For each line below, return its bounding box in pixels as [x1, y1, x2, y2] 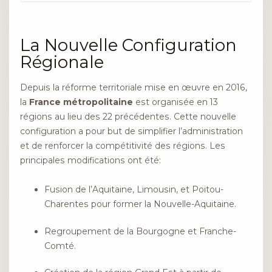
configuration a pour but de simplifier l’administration [20, 125, 243, 137]
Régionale [20, 52, 104, 72]
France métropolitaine [29, 96, 133, 107]
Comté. [44, 240, 76, 251]
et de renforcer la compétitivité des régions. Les [20, 140, 225, 151]
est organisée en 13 [133, 96, 218, 107]
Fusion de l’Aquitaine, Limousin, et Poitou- [44, 184, 223, 195]
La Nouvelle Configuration [20, 35, 237, 55]
